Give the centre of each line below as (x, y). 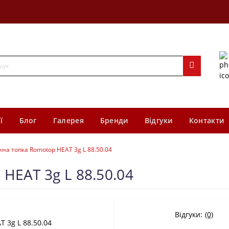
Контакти (207, 120)
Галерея (68, 120)
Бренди (114, 120)
